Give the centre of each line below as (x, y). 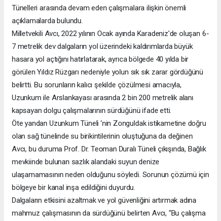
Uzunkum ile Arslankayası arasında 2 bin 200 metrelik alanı (103, 98)
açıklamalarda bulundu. (47, 21)
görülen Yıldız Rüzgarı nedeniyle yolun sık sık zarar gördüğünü (108, 72)
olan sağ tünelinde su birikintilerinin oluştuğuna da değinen (102, 136)
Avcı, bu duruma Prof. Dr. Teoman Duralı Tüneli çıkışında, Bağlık (109, 149)
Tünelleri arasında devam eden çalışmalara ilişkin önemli (99, 8)
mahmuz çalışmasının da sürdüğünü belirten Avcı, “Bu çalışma (109, 213)
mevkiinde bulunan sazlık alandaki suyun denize (86, 162)
